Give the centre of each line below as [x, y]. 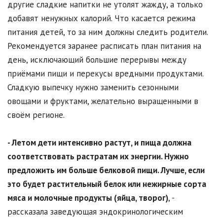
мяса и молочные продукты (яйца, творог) [88, 198]
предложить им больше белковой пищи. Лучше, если [106, 170]
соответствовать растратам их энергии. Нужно [98, 156]
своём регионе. [36, 115]
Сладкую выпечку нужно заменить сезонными [93, 87]
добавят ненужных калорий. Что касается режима [101, 18]
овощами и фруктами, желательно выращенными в [103, 101]
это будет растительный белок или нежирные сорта [107, 184]
